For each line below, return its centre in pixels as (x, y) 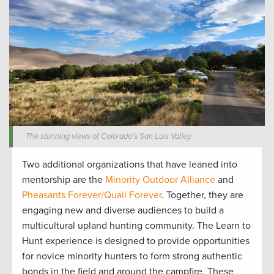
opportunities (220, 241)
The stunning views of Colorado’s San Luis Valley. (109, 136)
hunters (121, 256)
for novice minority (63, 256)
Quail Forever (133, 195)
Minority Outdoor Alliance (161, 180)
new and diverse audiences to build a (143, 210)
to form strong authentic (190, 256)
